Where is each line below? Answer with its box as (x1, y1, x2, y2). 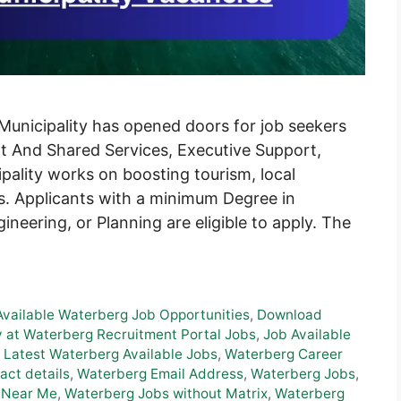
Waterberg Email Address (77, 365, 243, 383)
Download (257, 306, 323, 324)
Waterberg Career (225, 346, 343, 363)
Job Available (263, 326, 351, 344)
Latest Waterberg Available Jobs (4, 346, 218, 363)
